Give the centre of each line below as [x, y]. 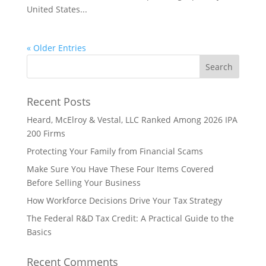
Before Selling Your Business [83, 183]
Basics [39, 232]
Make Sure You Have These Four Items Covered [120, 169]
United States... [57, 9]
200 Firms [46, 133]
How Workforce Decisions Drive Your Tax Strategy [124, 200]
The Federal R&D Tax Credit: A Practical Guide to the [130, 218]
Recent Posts [58, 102]
